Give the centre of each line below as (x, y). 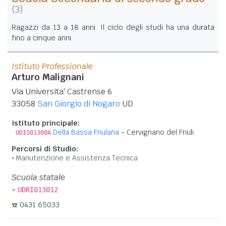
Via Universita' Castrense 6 (62, 91)
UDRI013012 (38, 189)
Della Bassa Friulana (86, 132)
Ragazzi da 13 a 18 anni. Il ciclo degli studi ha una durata (113, 27)
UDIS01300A (33, 132)
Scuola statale (38, 177)
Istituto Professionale (52, 66)
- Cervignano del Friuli (156, 132)
